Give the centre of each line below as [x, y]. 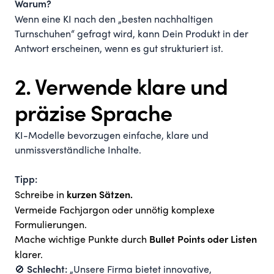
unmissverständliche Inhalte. [78, 151]
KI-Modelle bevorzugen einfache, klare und [112, 136]
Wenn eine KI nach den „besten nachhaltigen [114, 20]
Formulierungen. [51, 225]
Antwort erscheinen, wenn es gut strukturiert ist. [119, 49]
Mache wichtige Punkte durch [82, 240]
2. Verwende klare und [121, 89]
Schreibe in [41, 195]
